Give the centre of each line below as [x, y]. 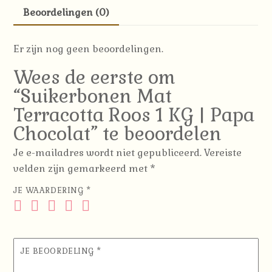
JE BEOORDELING [59, 251]
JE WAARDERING [50, 190]
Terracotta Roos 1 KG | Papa [134, 115]
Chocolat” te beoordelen [118, 134]
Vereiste [223, 152]
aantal [29, 34]
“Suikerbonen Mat [93, 96]
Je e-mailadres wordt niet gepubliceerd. [108, 152]
